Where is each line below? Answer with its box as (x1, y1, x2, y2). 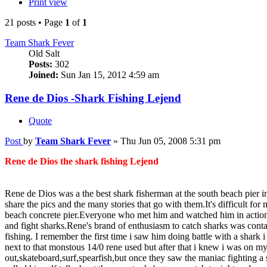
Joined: (29, 69, 58, 80)
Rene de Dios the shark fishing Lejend (5, 156, 159, 167)
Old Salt (29, 48, 60, 58)
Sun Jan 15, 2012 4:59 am (58, 69, 159, 80)
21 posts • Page (5, 17, 65, 27)
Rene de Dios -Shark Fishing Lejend (5, 91, 181, 104)
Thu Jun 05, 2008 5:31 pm (120, 136, 221, 147)
